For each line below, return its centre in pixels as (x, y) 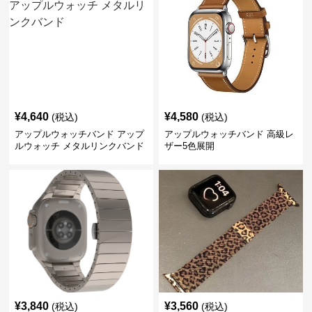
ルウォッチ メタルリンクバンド (80, 146)
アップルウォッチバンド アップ (80, 134)
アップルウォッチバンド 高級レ (229, 134)
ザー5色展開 (189, 146)
